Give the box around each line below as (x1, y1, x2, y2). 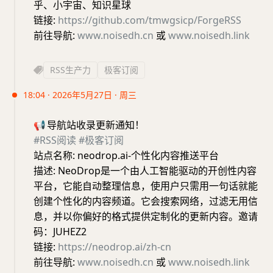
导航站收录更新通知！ (47, 118, 144, 132)
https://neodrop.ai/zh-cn (58, 240, 171, 253)
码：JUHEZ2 (34, 225, 87, 238)
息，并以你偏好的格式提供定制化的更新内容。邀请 (34, 210, 258, 223)
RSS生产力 (50, 64, 91, 76)
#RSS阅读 (34, 133, 76, 147)
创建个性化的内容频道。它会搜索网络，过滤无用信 (34, 194, 258, 208)
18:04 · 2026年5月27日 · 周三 (23, 89, 136, 101)
